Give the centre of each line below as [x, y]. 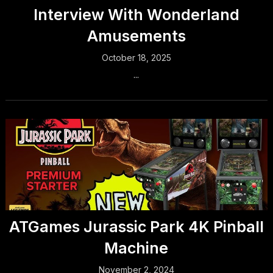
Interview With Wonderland [136, 15]
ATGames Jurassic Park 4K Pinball [136, 227]
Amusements [136, 36]
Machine [136, 248]
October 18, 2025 [136, 58]
